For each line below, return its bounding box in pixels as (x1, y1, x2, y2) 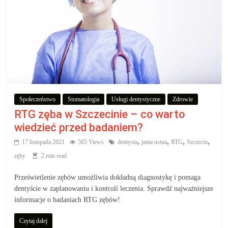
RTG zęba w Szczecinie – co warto (14, 108, 185, 121)
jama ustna (141, 138, 167, 146)
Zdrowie (173, 96, 193, 103)
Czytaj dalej (19, 217, 48, 225)
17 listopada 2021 (22, 138, 65, 146)
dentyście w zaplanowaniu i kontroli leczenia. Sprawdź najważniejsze (14, 185, 214, 193)
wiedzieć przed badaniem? (14, 121, 144, 134)
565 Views (78, 138, 104, 146)
